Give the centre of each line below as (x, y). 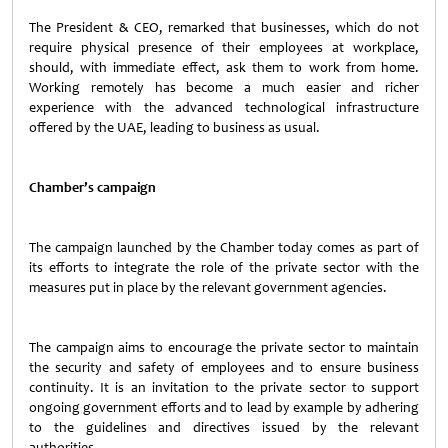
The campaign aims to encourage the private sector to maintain (224, 347)
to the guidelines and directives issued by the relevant (224, 427)
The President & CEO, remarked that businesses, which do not (224, 27)
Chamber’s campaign (94, 187)
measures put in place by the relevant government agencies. (208, 287)
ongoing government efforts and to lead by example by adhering (224, 407)
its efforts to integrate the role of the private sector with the (224, 267)
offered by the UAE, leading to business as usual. (176, 127)
